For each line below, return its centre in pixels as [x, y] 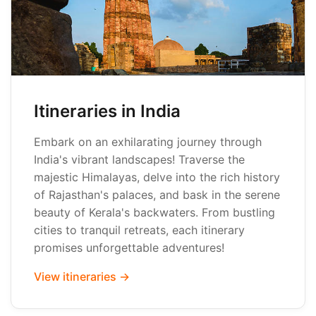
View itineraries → [82, 276]
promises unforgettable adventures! [129, 248]
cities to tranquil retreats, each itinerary [139, 230]
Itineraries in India [107, 111]
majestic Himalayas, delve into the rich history [157, 177]
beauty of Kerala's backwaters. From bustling [154, 212]
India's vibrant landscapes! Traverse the [139, 159]
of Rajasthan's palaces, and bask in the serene [157, 195]
